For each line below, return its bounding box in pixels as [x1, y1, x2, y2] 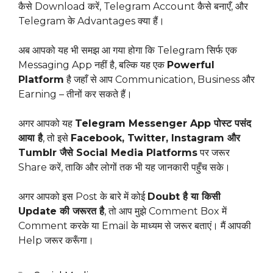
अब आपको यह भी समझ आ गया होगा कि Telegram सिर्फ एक [18, 44, 237, 57]
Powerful [167, 59, 214, 71]
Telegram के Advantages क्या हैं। [18, 15, 165, 27]
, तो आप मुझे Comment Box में [104, 205, 227, 218]
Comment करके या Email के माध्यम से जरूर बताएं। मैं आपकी [18, 220, 251, 232]
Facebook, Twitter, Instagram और [71, 132, 240, 144]
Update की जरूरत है [18, 205, 104, 218]
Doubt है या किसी [147, 191, 221, 203]
